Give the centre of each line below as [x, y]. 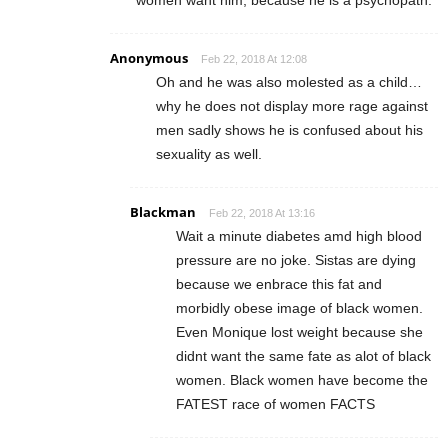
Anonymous [149, 58]
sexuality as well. [209, 154]
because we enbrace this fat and [279, 284]
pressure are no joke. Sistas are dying [296, 260]
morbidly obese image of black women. [299, 308]
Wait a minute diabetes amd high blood [299, 236]
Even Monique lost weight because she [299, 332]
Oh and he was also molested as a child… [289, 82]
